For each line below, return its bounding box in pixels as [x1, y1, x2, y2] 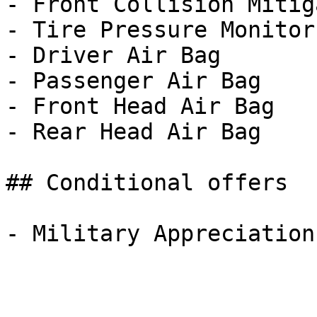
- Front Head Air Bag [6, 93, 275, 119]
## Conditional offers [6, 170, 288, 195]
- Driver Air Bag [6, 42, 221, 68]
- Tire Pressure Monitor [6, 17, 315, 42]
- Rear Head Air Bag [6, 119, 261, 144]
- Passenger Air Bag [6, 68, 261, 93]
